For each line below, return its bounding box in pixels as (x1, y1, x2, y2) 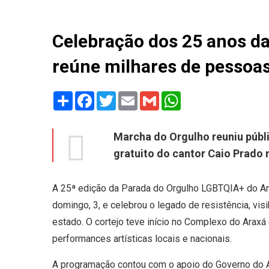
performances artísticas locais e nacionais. (52, 233, 232, 245)
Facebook (94, 90, 136, 102)
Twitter (116, 90, 145, 102)
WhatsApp (181, 90, 224, 102)
